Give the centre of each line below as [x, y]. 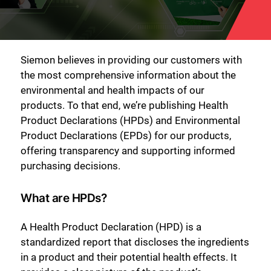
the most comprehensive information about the [128, 75]
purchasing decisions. [70, 166]
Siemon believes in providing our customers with [131, 60]
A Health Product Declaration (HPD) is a [111, 227]
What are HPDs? [64, 198]
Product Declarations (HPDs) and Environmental [130, 120]
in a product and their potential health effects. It [129, 257]
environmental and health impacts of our [113, 90]
